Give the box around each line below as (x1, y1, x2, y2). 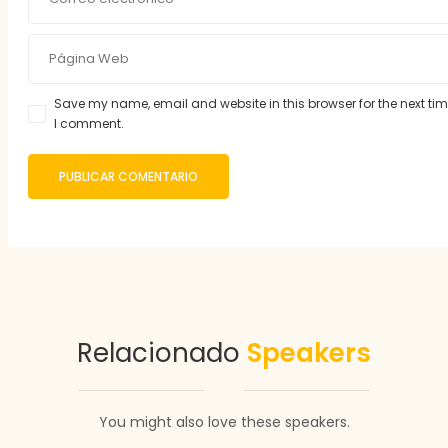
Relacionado (77, 335, 247, 371)
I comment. (54, 115, 124, 132)
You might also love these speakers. (98, 412, 350, 432)
